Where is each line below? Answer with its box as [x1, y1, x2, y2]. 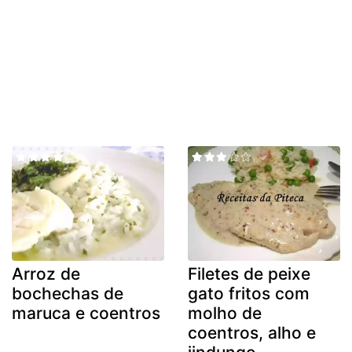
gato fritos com [188, 283, 310, 303]
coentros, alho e [188, 322, 316, 343]
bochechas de [12, 283, 123, 303]
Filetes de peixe [188, 263, 310, 284]
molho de [188, 302, 262, 323]
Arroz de [12, 263, 80, 284]
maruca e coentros [12, 302, 160, 323]
